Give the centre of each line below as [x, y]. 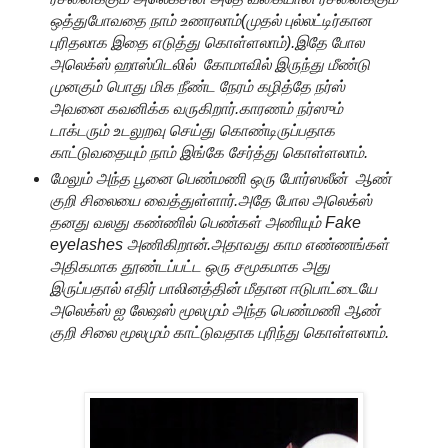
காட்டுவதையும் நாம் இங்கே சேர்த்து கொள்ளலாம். [208, 153]
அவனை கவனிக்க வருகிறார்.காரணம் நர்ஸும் [196, 109]
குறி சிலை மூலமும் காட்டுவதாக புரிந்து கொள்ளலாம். [219, 333]
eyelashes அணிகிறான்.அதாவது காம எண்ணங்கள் [219, 245]
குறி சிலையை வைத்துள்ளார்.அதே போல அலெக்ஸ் [210, 201]
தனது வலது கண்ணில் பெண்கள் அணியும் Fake [205, 223]
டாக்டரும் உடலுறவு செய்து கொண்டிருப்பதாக [192, 131]
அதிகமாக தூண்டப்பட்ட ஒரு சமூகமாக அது [189, 267]
